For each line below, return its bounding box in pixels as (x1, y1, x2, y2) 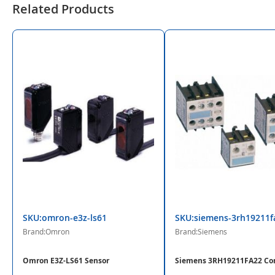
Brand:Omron (23, 227, 69, 237)
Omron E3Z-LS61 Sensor (23, 255, 109, 266)
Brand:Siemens (174, 227, 227, 237)
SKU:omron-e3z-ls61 (23, 212, 107, 224)
